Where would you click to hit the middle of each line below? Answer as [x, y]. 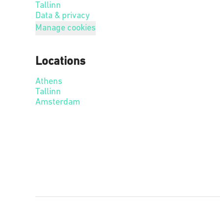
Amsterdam [58, 102]
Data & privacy [63, 16]
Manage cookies [66, 28]
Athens [49, 82]
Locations [60, 62]
